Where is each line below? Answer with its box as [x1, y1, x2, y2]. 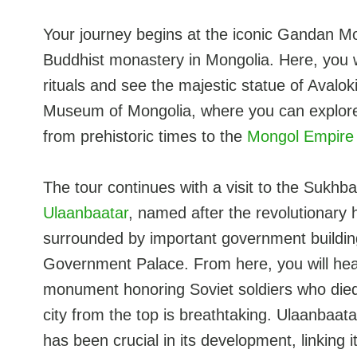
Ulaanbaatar [42, 204, 128, 222]
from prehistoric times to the [42, 127, 247, 146]
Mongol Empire [246, 127, 354, 146]
